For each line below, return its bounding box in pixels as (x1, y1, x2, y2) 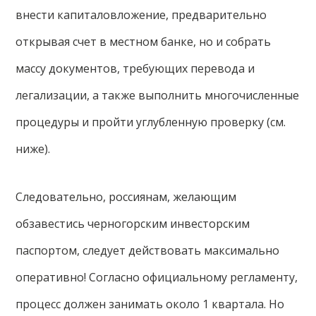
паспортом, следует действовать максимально (16, 243, 280, 258)
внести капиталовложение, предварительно (16, 7, 267, 23)
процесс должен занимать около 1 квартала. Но (16, 296, 285, 312)
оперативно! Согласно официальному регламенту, (16, 269, 298, 285)
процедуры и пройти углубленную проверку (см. (16, 114, 286, 130)
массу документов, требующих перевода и (16, 61, 255, 76)
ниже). (16, 141, 51, 157)
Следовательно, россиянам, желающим (16, 189, 237, 205)
